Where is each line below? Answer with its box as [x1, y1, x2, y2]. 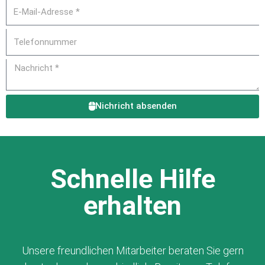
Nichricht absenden [95, 101, 177, 112]
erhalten [83, 189, 182, 221]
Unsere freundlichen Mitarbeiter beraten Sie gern [21, 244, 244, 257]
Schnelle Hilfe [50, 163, 215, 195]
